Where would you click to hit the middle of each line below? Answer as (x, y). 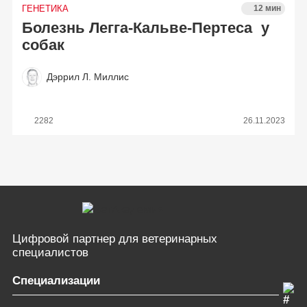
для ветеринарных (168, 238)
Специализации (56, 281)
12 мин (267, 9)
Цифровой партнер (65, 238)
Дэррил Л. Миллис (88, 76)
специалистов (50, 252)
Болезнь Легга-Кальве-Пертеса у (146, 28)
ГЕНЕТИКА (46, 8)
